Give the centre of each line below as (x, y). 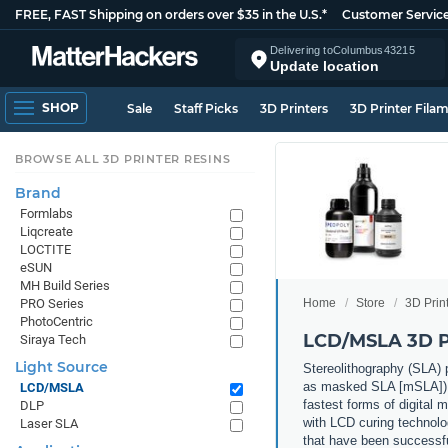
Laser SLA (49, 423)
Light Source (61, 367)
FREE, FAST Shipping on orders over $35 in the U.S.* (171, 14)
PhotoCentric (56, 321)
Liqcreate (46, 231)
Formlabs (46, 213)
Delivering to (301, 49)
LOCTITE (45, 249)
